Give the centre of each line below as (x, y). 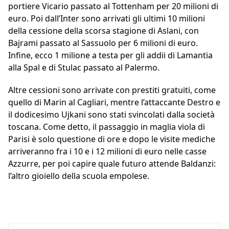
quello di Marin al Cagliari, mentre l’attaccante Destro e (114, 102)
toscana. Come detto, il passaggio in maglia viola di (107, 127)
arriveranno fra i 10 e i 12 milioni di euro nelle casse (107, 152)
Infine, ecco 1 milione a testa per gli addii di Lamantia (110, 55)
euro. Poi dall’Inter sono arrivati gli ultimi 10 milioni (107, 19)
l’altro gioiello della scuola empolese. (79, 176)
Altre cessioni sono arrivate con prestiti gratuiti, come (112, 90)
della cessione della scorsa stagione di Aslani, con (104, 31)
